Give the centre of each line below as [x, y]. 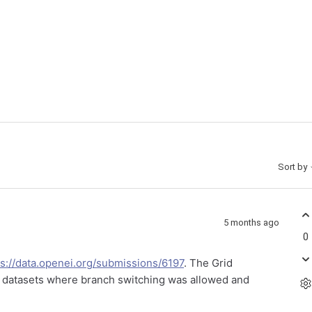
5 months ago [251, 222]
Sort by [294, 167]
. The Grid [208, 263]
